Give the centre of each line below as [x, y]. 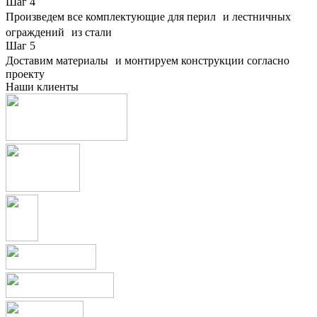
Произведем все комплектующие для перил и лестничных [148, 16]
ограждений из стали [59, 32]
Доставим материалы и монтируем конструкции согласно [148, 60]
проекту [25, 74]
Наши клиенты [42, 86]
